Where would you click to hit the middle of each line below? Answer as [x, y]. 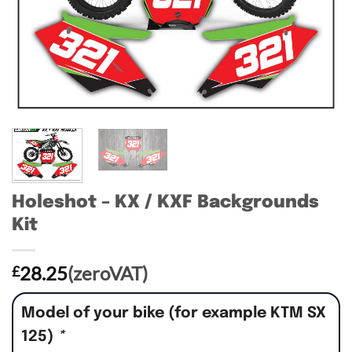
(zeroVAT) [108, 273]
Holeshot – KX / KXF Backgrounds [165, 202]
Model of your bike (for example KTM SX [174, 313]
